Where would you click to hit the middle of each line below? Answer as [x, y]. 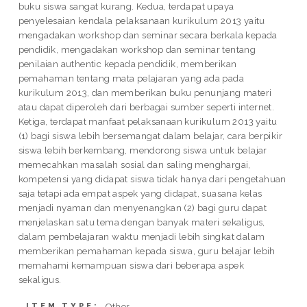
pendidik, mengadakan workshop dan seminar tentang [137, 49]
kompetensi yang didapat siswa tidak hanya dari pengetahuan [152, 179]
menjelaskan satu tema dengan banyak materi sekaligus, [142, 222]
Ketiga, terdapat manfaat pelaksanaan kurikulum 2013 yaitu [148, 121]
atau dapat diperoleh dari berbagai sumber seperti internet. [146, 107]
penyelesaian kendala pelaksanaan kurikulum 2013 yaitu [142, 20]
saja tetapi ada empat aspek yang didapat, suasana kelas [140, 193]
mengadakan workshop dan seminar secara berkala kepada [148, 35]
